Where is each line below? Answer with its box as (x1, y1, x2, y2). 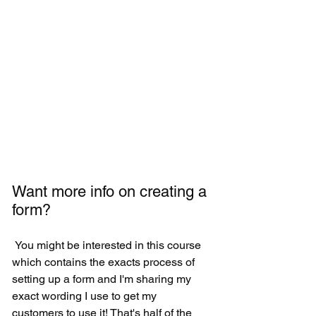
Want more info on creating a (12, 183, 211, 201)
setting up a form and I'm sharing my (12, 272, 194, 286)
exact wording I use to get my (12, 289, 159, 303)
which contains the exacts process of (12, 255, 197, 269)
